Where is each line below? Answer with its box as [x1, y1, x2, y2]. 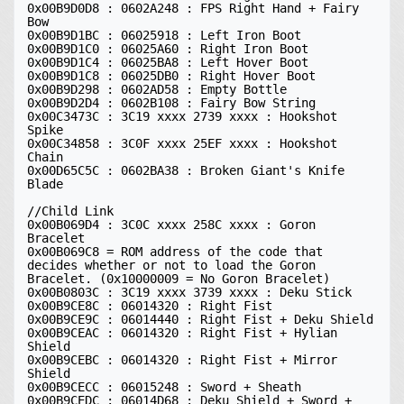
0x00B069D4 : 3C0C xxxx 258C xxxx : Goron [27, 217, 316, 232]
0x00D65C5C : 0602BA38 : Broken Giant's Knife [27, 163, 344, 178]
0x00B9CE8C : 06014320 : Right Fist [27, 298, 280, 313]
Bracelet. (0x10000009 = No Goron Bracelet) [27, 271, 330, 286]
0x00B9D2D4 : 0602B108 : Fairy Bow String [27, 96, 316, 110]
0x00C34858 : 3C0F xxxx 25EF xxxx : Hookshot [27, 136, 337, 151]
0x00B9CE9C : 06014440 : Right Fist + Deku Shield [27, 312, 373, 326]
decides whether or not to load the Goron [27, 258, 316, 272]
